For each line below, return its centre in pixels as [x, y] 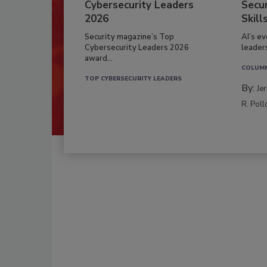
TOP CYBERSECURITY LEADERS [133, 79]
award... [99, 59]
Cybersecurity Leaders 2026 [137, 48]
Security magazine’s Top [129, 37]
